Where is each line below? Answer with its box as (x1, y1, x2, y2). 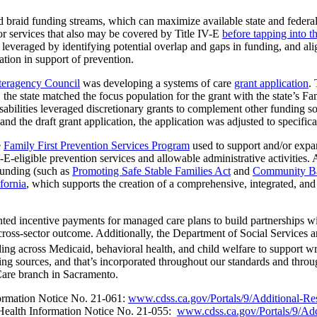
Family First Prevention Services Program (4, 139, 190, 151)
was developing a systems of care (80, 76, 234, 89)
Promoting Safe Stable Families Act (72, 164, 231, 177)
